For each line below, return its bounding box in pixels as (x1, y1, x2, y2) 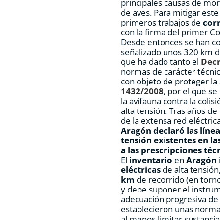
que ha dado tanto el (121, 56, 201, 68)
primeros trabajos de (121, 17, 203, 28)
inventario (129, 154, 175, 166)
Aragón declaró (121, 125, 185, 137)
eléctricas (121, 164, 161, 176)
